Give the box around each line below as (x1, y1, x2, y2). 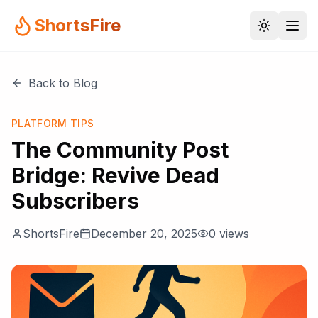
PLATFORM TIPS (11, 117, 94, 129)
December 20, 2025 (91, 226, 197, 241)
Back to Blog (28, 76, 97, 90)
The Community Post (11, 137, 229, 163)
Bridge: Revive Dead (11, 163, 219, 188)
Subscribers (11, 188, 139, 214)
